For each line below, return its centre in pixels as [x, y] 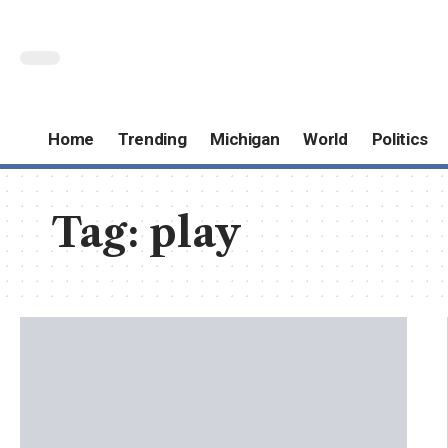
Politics [400, 139]
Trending [152, 139]
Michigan [245, 139]
